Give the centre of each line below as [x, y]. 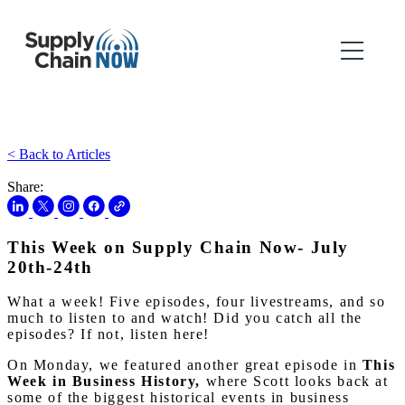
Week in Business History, [104, 381]
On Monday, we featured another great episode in [185, 365]
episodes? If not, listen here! [109, 334]
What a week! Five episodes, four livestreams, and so [197, 302]
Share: [25, 187]
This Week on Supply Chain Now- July [179, 247]
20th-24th [50, 267]
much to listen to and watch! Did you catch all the [185, 318]
